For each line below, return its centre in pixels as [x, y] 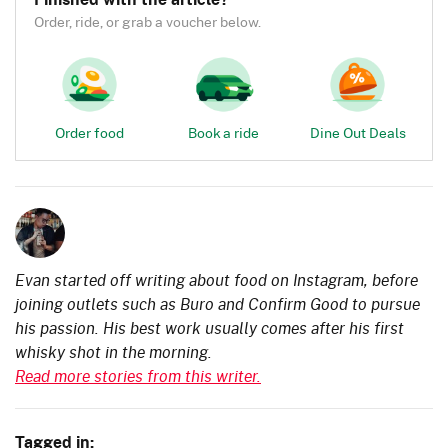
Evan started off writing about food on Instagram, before [216, 280]
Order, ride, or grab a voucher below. [147, 21]
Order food [90, 132]
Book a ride [224, 132]
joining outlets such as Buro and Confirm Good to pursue [217, 304]
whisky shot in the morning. [113, 352]
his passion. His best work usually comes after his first [209, 328]
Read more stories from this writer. [138, 376]
